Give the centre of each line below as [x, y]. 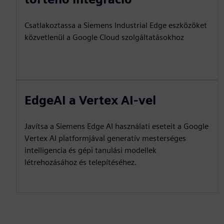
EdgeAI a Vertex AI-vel [90, 100]
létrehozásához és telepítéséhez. [81, 162]
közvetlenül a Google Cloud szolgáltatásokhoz [104, 37]
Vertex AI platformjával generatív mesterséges [105, 138]
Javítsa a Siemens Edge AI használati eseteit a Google [116, 126]
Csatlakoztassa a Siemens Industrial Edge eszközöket [116, 25]
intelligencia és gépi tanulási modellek [90, 150]
